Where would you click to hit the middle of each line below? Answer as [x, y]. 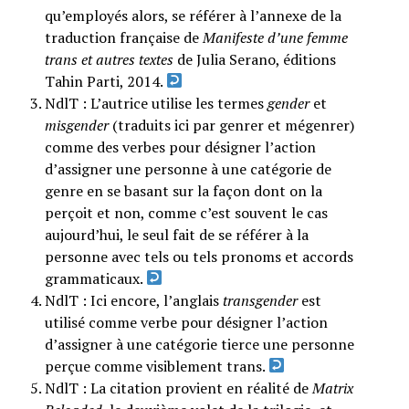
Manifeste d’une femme [275, 37]
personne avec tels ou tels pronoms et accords [199, 256]
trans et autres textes [109, 59]
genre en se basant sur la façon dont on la [183, 190]
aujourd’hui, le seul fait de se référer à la [176, 234]
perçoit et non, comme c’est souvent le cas [186, 212]
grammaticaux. [95, 278]
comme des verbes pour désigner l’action [180, 147]
